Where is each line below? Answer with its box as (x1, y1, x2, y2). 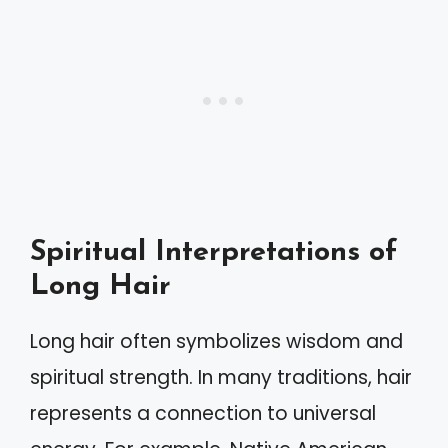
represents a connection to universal (30, 400, 376, 427)
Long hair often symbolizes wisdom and (30, 328, 403, 355)
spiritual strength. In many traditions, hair (30, 364, 412, 391)
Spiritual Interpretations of (30, 238, 397, 267)
